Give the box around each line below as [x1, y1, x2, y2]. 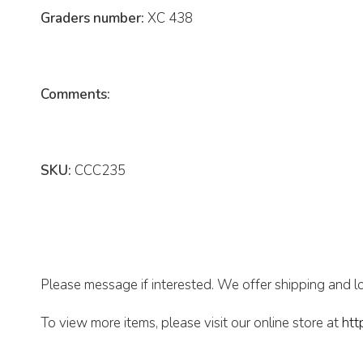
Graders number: [41, 9, 144, 28]
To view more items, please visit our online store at [41, 314, 342, 333]
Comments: [41, 85, 110, 105]
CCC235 [71, 161, 126, 181]
